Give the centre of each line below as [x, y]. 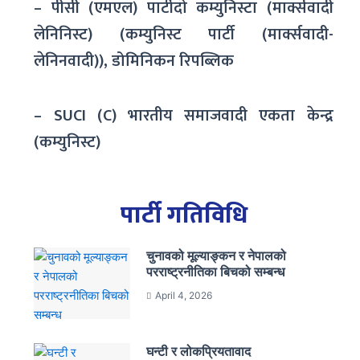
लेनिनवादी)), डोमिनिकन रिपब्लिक [134, 61]
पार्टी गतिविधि [184, 215]
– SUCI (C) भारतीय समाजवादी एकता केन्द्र [184, 115]
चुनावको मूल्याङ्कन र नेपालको [217, 255]
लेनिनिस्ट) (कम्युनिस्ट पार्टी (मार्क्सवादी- [184, 34]
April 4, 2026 [184, 295]
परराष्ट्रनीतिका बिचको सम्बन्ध [216, 271]
